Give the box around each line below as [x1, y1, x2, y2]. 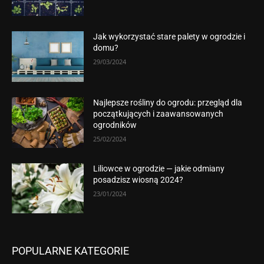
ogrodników [93, 120, 137, 130]
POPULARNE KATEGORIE [12, 245, 129, 258]
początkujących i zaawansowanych [93, 109, 224, 119]
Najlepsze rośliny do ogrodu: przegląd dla [93, 98, 243, 108]
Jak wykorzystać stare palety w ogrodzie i [93, 32, 246, 42]
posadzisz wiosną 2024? [93, 174, 184, 184]
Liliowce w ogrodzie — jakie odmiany [93, 163, 225, 173]
